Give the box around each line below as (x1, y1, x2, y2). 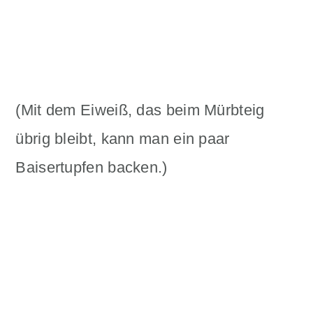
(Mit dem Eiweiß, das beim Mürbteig (15, 101, 265, 119)
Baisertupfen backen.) (15, 159, 168, 176)
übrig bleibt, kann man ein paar (15, 130, 230, 147)
